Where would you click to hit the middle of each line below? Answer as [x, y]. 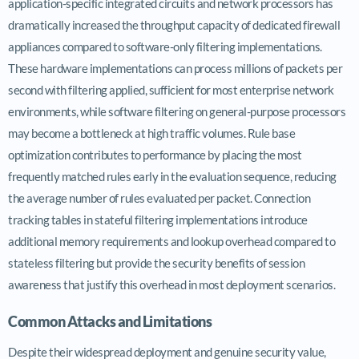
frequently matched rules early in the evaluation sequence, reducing [172, 176]
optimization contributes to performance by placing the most [155, 154]
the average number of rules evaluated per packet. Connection [159, 198]
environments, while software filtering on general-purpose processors [177, 111]
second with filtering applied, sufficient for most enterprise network [171, 89]
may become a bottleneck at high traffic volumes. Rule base [151, 133]
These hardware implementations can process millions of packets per [175, 68]
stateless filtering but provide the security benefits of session [156, 262]
